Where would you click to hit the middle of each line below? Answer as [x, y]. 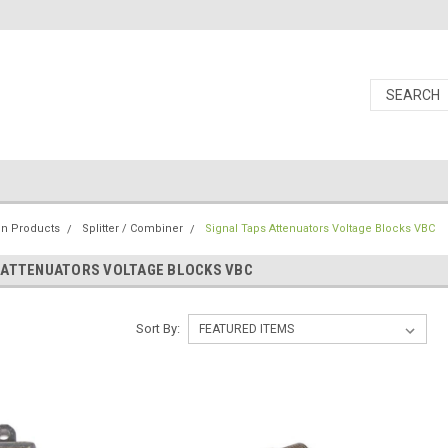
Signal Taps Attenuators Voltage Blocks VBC [320, 228]
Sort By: [157, 328]
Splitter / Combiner [133, 228]
